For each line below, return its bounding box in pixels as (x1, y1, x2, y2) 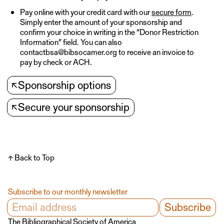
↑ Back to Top (8, 152, 54, 163)
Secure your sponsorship (17, 99, 129, 114)
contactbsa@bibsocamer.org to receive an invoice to (20, 46, 194, 57)
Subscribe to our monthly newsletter (8, 186, 127, 197)
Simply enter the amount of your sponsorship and (20, 16, 182, 27)
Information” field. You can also (20, 36, 122, 47)
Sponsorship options (17, 77, 111, 92)
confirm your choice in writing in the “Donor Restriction (20, 26, 198, 37)
